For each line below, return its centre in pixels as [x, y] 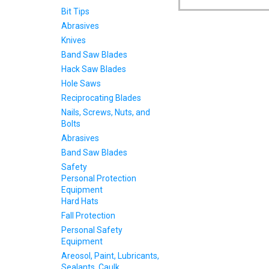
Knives [74, 40]
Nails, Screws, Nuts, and [106, 112]
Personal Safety [92, 230]
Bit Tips [75, 11]
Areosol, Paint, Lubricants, [110, 256]
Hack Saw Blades [94, 69]
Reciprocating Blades [101, 98]
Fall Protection [88, 216]
